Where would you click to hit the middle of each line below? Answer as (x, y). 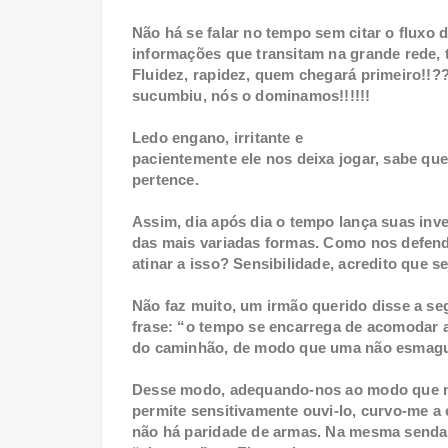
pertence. (165, 180)
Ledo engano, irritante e (218, 138)
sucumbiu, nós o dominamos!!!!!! (253, 96)
